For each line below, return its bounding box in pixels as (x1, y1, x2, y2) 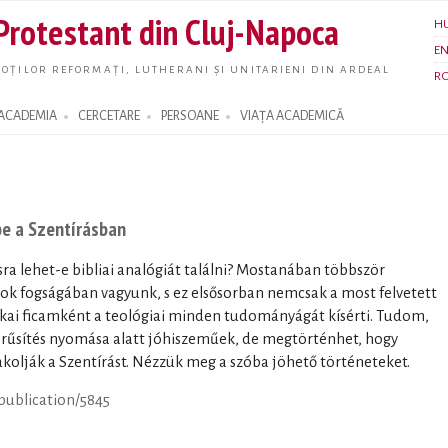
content (145, 56, 192, 71)
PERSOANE (161, 109, 219, 123)
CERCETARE (78, 109, 140, 123)
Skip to (145, 6, 186, 21)
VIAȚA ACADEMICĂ (240, 109, 344, 123)
